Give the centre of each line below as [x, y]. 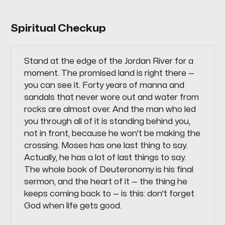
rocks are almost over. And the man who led [110, 110]
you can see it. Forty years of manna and [104, 86]
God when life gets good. [73, 206]
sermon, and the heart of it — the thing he [106, 182]
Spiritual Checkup [58, 28]
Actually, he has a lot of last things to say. [105, 158]
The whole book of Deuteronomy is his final [109, 170]
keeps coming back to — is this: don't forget [109, 194]
